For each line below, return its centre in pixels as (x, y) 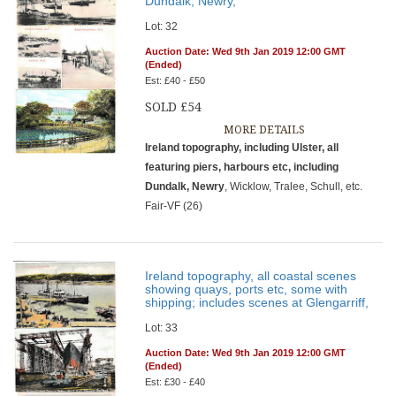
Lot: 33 (162, 328)
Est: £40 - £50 (175, 80)
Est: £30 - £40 (175, 382)
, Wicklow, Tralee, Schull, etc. (294, 187)
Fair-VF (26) (174, 206)
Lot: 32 (162, 27)
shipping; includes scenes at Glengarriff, (257, 302)
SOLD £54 (174, 107)
